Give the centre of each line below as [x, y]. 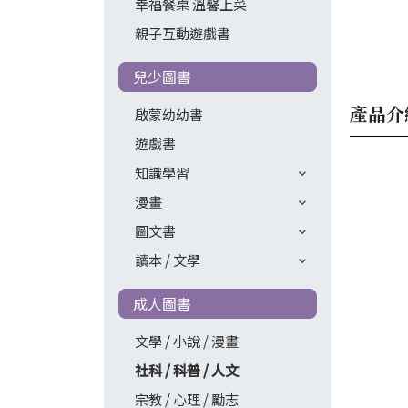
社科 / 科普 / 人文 [186, 370]
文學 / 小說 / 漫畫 [186, 341]
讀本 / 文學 [167, 260]
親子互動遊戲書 [182, 33]
